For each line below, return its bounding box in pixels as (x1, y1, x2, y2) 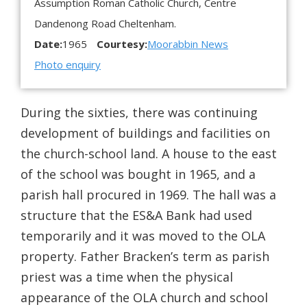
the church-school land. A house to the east (21, 145, 277, 162)
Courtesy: (97, 37, 147, 51)
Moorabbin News (147, 37, 228, 51)
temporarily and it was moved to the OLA (21, 228, 265, 245)
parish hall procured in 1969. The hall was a (21, 186, 276, 204)
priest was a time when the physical (21, 269, 233, 286)
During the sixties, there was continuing (21, 104, 258, 121)
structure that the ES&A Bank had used (21, 207, 252, 224)
